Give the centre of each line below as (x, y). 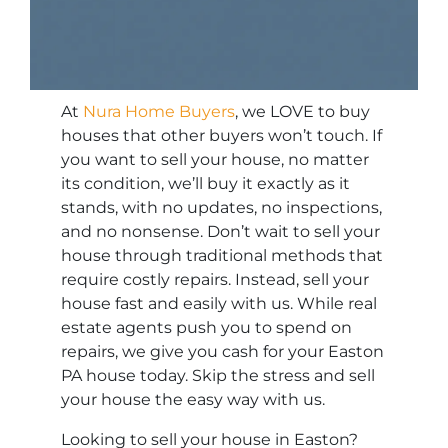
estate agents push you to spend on (207, 328)
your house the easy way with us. (193, 400)
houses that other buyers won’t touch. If (222, 136)
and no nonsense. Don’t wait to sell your (221, 232)
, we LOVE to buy (303, 112)
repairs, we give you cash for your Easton (223, 352)
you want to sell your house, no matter (215, 160)
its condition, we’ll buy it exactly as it (206, 184)
